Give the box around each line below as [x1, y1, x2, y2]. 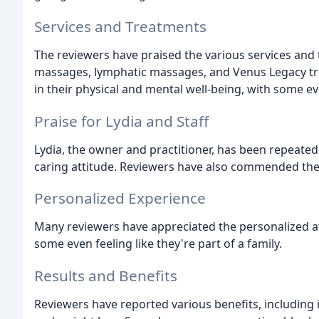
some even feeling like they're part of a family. [34, 236, 282, 252]
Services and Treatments [34, 16, 206, 36]
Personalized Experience [34, 188, 206, 209]
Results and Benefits [34, 266, 177, 286]
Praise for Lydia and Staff [34, 110, 209, 131]
